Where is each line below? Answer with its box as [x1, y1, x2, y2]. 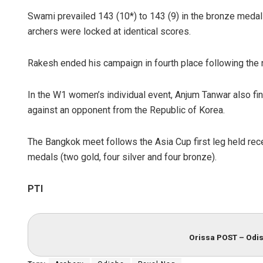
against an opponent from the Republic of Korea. [28, 104, 225, 116]
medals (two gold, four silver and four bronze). [28, 151, 217, 163]
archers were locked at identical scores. [28, 26, 191, 38]
